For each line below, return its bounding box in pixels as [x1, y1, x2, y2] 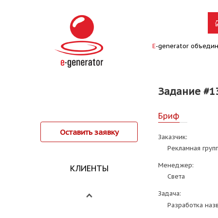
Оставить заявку [59, 127, 119, 137]
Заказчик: [158, 132, 187, 141]
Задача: [158, 189, 181, 198]
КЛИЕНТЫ [70, 163, 109, 174]
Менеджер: [158, 161, 194, 170]
